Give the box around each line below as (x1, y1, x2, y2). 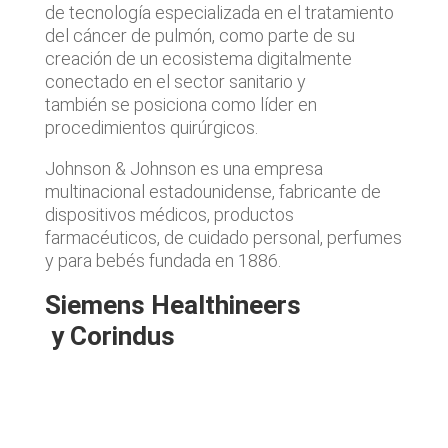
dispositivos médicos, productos (44, 204, 294, 225)
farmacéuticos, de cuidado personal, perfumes (44, 227, 402, 248)
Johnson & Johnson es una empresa (44, 158, 323, 179)
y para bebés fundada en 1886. (44, 250, 285, 271)
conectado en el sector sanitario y (44, 71, 306, 92)
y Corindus (44, 321, 175, 351)
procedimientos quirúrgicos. (44, 117, 262, 138)
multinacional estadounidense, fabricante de (44, 181, 381, 202)
